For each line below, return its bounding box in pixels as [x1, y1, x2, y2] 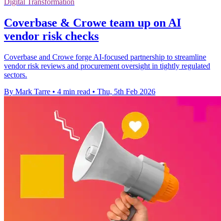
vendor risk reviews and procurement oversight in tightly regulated [4, 62, 210, 71]
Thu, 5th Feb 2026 [97, 87, 155, 96]
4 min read [57, 87, 90, 96]
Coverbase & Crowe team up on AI [4, 16, 181, 30]
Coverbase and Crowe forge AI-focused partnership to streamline [4, 53, 206, 62]
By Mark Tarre [4, 87, 50, 96]
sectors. [4, 71, 27, 79]
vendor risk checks [4, 30, 99, 43]
